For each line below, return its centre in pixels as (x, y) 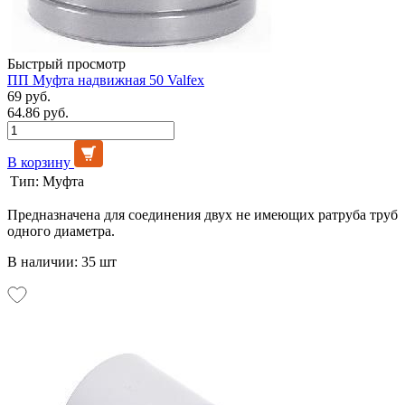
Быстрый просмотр (66, 63)
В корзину (39, 162)
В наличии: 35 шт (62, 261)
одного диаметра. (61, 231)
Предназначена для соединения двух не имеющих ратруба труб (202, 214)
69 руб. (29, 96)
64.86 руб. (38, 112)
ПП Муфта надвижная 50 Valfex (106, 80)
